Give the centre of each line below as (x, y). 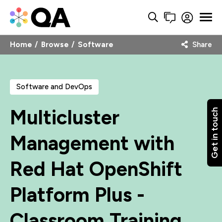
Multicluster (65, 118)
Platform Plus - (77, 195)
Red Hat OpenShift (96, 169)
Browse (55, 44)
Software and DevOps (54, 87)
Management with (92, 143)
